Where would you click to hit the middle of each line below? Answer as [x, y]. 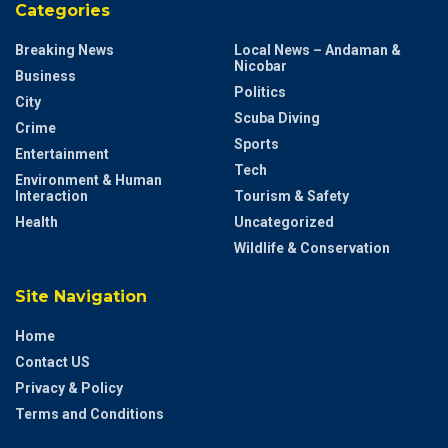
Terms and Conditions [89, 413]
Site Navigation [81, 296]
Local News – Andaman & [317, 49]
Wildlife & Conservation [312, 247]
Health [36, 221]
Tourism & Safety [291, 195]
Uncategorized [284, 221]
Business [45, 75]
